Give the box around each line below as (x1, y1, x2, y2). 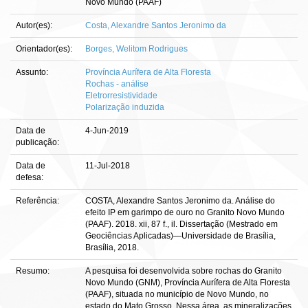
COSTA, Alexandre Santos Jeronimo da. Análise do (85, 196, 275, 206)
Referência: (16, 196, 61, 206)
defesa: (16, 173, 45, 182)
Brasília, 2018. (85, 243, 139, 252)
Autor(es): (16, 21, 54, 30)
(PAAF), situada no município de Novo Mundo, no (85, 289, 269, 299)
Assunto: (16, 67, 50, 77)
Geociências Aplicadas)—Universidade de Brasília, (85, 231, 276, 241)
